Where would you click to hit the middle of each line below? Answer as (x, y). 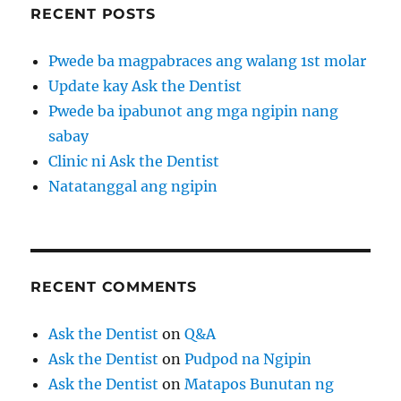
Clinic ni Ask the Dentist (134, 162)
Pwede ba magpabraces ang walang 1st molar (208, 61)
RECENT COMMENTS (114, 287)
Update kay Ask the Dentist (145, 86)
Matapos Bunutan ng (260, 384)
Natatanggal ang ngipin (133, 187)
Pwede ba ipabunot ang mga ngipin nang (194, 111)
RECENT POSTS (93, 14)
